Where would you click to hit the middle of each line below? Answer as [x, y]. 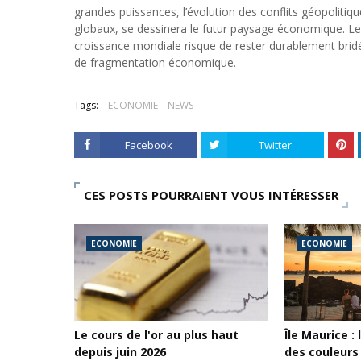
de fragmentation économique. [155, 62]
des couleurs [322, 352]
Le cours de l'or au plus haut [156, 335]
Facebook [148, 145]
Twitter [276, 145]
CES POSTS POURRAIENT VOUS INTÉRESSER [211, 195]
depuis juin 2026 [120, 352]
